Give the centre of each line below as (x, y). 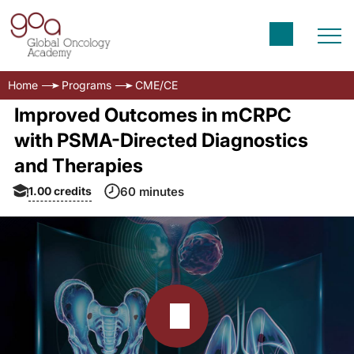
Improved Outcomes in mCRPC (153, 115)
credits (73, 190)
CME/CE (156, 85)
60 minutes (152, 191)
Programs (87, 85)
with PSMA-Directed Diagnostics (161, 140)
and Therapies (78, 166)
